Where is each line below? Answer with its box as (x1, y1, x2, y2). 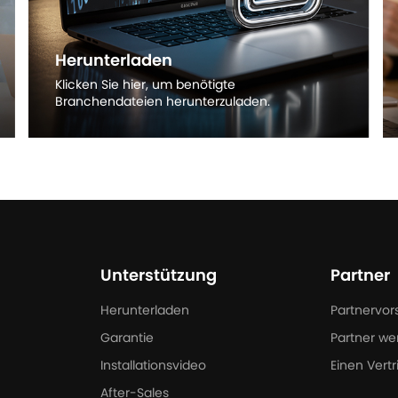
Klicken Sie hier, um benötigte (54, 79, 235, 92)
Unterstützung (99, 268, 217, 285)
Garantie (99, 332, 154, 346)
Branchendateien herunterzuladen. (54, 96, 270, 109)
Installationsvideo (99, 360, 206, 373)
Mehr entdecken (54, 118, 156, 131)
